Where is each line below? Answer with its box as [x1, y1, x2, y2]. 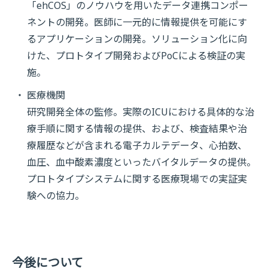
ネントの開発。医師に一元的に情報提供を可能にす [27, 16, 247, 29]
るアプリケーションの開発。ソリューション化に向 [27, 32, 247, 45]
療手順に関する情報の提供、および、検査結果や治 [27, 122, 247, 135]
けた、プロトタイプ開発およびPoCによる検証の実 [27, 49, 245, 62]
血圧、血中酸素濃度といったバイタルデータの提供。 [27, 156, 256, 169]
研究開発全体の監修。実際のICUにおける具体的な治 [27, 105, 254, 118]
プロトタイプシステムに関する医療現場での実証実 [27, 172, 247, 185]
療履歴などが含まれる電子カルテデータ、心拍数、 [27, 139, 247, 152]
